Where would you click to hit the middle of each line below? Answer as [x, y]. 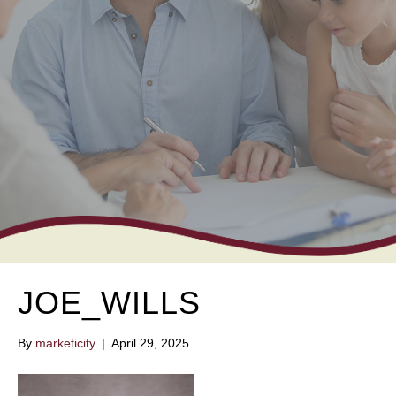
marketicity [65, 343]
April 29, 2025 [150, 343]
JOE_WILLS [109, 303]
